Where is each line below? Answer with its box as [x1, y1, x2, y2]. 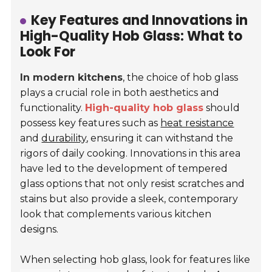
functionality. [20, 102, 86, 114]
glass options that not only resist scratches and [20, 178, 245, 190]
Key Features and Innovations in [31, 11, 248, 30]
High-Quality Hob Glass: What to [20, 27, 243, 46]
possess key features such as [20, 117, 161, 129]
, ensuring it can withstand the [86, 132, 234, 144]
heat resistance [160, 117, 234, 129]
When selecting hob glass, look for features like [20, 254, 251, 266]
